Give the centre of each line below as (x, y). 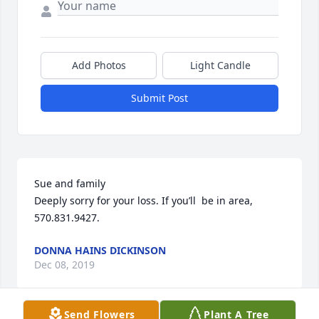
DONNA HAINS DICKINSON (100, 251)
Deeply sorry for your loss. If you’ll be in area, (143, 201)
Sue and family (70, 184)
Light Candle (220, 66)
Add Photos (99, 66)
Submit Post (159, 98)
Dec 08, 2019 (64, 265)
